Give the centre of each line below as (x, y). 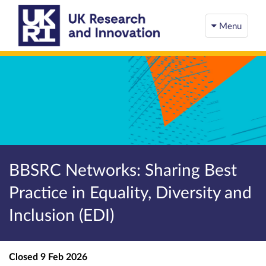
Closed (23, 256)
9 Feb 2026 (63, 256)
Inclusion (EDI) (61, 214)
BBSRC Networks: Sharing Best (123, 169)
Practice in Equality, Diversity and (130, 192)
